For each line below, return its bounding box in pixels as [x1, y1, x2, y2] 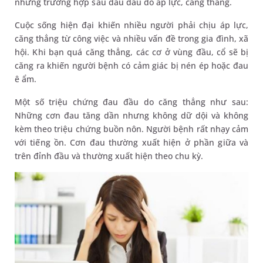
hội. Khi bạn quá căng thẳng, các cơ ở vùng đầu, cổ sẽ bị [15, 46, 248, 58]
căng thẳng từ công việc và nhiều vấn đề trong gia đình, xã [15, 32, 248, 44]
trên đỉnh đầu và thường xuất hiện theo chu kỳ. [15, 150, 206, 161]
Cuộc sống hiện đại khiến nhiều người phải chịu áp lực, [15, 19, 248, 31]
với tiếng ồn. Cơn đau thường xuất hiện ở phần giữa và [15, 136, 248, 148]
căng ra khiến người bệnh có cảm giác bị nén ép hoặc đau [15, 59, 248, 71]
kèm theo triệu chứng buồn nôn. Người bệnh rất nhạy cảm [15, 123, 248, 134]
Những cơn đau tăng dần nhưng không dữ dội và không [15, 109, 248, 121]
